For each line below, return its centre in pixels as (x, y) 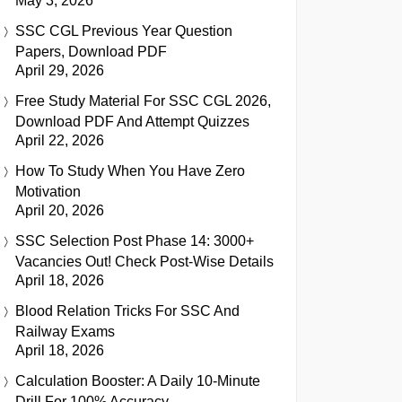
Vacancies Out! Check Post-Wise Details (144, 262)
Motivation (48, 192)
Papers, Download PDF (91, 52)
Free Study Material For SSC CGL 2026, (143, 101)
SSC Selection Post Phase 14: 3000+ (135, 241)
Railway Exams (65, 332)
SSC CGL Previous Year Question (124, 31)
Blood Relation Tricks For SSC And (127, 311)
